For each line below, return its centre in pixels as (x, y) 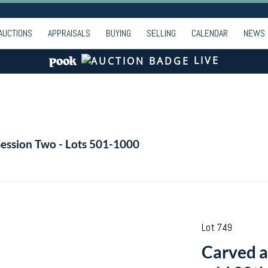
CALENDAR (210, 33)
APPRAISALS (69, 33)
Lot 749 (217, 227)
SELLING (161, 33)
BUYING (118, 33)
